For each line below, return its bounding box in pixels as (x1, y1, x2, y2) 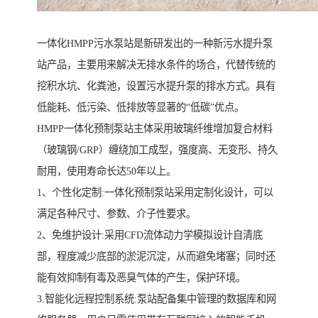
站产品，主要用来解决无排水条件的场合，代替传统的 (37, 59, 275, 71)
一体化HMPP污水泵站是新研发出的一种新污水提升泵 (37, 38, 273, 50)
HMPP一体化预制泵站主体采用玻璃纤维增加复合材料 (37, 123, 273, 135)
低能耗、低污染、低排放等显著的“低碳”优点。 (37, 102, 244, 114)
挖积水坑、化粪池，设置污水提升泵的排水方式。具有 (37, 80, 275, 92)
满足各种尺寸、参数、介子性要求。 (37, 208, 196, 220)
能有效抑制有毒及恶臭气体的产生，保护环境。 (37, 272, 246, 284)
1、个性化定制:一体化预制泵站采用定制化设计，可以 (37, 187, 273, 199)
